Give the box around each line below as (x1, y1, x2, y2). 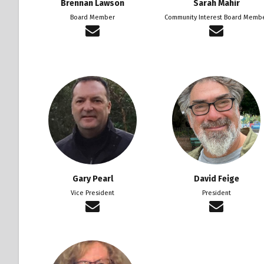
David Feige (193, 173, 239, 184)
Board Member (70, 13, 115, 21)
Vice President (71, 189, 114, 197)
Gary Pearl (72, 173, 113, 184)
